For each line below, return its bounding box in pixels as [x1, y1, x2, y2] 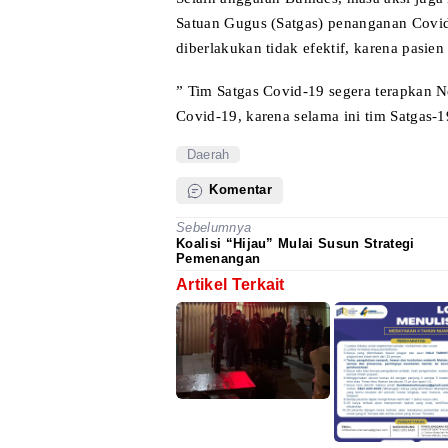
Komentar [205, 182, 273, 198]
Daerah [186, 146, 230, 162]
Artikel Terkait [176, 276, 285, 294]
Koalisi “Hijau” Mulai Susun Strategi [176, 236, 415, 252]
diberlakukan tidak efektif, [176, 40, 350, 57]
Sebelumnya [176, 219, 252, 235]
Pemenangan [176, 251, 261, 267]
